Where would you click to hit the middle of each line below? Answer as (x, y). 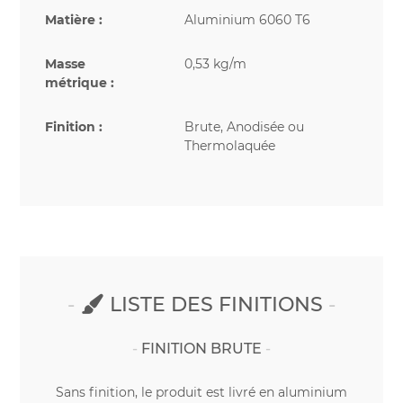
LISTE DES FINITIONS (214, 304)
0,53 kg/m (215, 64)
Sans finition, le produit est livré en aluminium (201, 392)
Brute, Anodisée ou (244, 127)
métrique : (80, 83)
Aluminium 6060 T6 (247, 20)
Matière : (74, 20)
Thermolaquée (230, 146)
